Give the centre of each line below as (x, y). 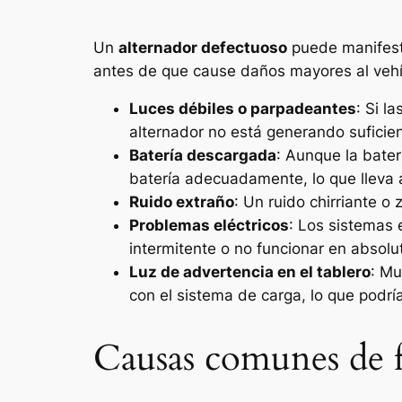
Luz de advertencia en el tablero (250, 272)
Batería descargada (203, 156)
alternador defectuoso (203, 47)
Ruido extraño (182, 202)
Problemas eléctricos (209, 226)
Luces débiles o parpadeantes (243, 109)
